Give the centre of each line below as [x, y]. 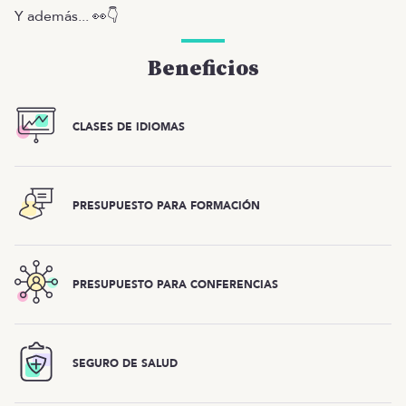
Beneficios [203, 69]
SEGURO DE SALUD [125, 363]
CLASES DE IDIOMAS [129, 126]
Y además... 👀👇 [67, 16]
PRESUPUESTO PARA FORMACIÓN [166, 205]
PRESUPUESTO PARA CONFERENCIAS [175, 284]
